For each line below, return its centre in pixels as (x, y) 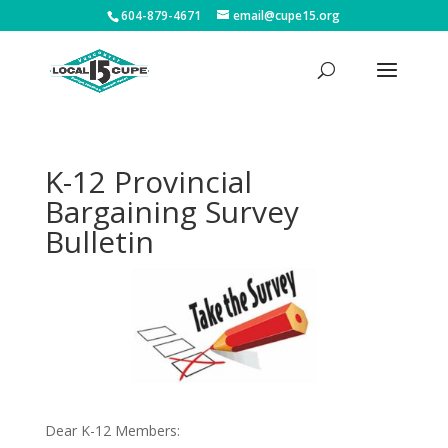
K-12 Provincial (148, 181)
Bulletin (99, 241)
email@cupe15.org (287, 15)
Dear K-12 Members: (112, 430)
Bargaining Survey (171, 211)
